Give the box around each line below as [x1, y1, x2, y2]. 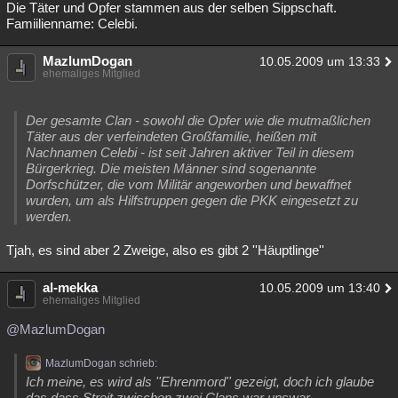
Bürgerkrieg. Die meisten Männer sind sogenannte [26, 161, 316, 176]
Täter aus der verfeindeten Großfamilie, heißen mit [26, 129, 316, 144]
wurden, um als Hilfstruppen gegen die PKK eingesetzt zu [26, 193, 358, 208]
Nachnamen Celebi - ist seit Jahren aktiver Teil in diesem [26, 145, 354, 160]
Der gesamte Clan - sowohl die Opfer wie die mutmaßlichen [26, 113, 370, 128]
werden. [26, 209, 72, 224]
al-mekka [43, 280, 98, 295]
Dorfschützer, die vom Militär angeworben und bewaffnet [26, 177, 351, 192]
